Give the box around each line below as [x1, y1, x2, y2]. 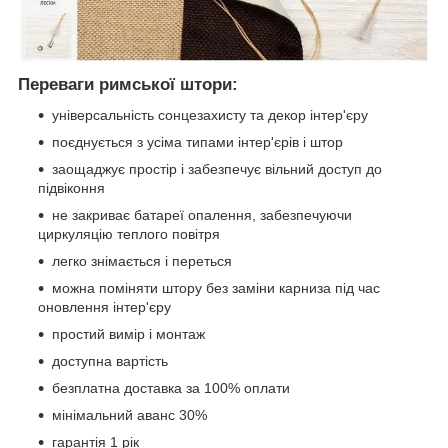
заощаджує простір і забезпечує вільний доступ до [52, 160, 382, 177]
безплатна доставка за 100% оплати [52, 379, 290, 396]
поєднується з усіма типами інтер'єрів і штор [52, 133, 343, 150]
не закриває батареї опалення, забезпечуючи [52, 206, 352, 223]
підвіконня [38, 179, 105, 196]
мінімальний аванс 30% [52, 406, 207, 423]
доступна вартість [52, 352, 168, 369]
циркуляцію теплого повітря [38, 225, 220, 242]
